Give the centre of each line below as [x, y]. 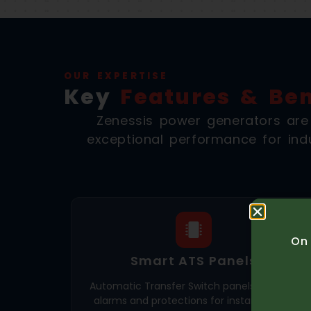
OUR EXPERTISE [116, 76]
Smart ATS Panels [193, 260]
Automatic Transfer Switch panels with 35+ [193, 286]
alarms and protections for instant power [193, 300]
